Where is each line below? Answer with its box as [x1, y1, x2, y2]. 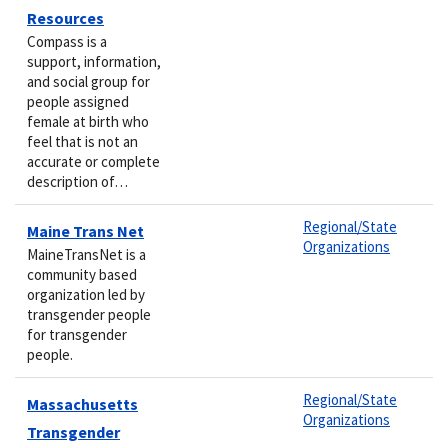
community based [27, 264, 137, 284]
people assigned [27, 91, 129, 111]
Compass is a [27, 31, 107, 51]
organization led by [27, 284, 145, 304]
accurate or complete [27, 151, 160, 171]
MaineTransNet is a [27, 244, 146, 264]
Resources [27, 7, 104, 28]
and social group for [27, 71, 150, 91]
